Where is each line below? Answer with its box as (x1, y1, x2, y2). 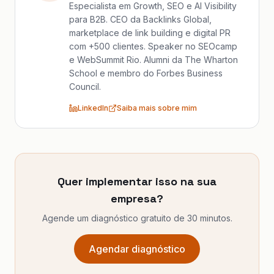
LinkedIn (78, 103, 108, 113)
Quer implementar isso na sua (57, 174, 217, 188)
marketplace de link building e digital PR (69, 28, 231, 38)
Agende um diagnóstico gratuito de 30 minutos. (42, 213, 232, 223)
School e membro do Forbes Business (69, 68, 223, 78)
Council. (69, 81, 101, 92)
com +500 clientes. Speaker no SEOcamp (69, 41, 237, 51)
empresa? (111, 191, 163, 206)
